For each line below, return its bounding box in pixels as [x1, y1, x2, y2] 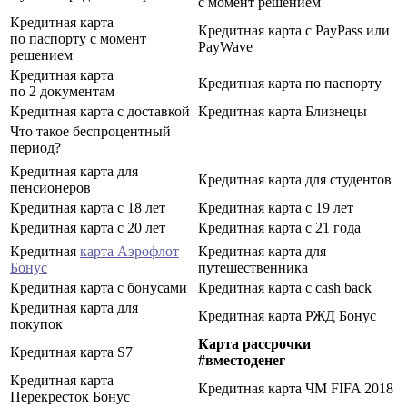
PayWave [198, 38, 253, 55]
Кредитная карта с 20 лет [10, 219, 165, 235]
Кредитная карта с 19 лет [198, 199, 353, 215]
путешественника [198, 259, 308, 275]
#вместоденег [198, 352, 285, 368]
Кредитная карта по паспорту [198, 74, 382, 91]
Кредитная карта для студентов [198, 171, 392, 187]
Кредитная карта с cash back [198, 279, 372, 295]
